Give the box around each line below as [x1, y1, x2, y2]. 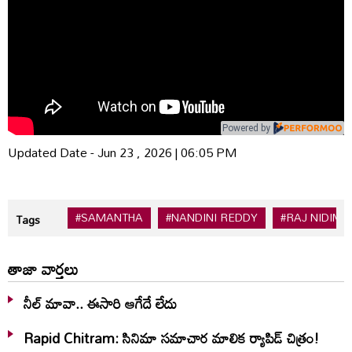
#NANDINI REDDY [166, 207, 258, 229]
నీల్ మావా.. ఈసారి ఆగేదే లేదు [24, 288, 177, 317]
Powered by [222, 122, 270, 134]
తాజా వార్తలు [8, 252, 79, 284]
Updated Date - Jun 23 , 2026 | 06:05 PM [8, 139, 237, 165]
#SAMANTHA [75, 207, 143, 229]
